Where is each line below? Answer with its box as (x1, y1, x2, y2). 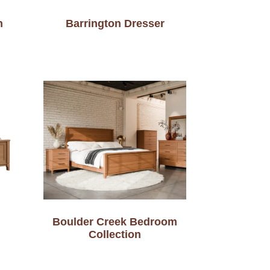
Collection (89, 228, 142, 241)
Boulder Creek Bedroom (52, 216, 178, 228)
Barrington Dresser (65, 17, 165, 30)
